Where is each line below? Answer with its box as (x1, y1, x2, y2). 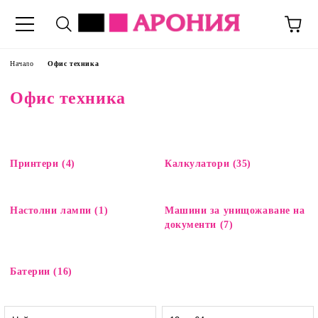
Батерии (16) (10, 266, 72, 277)
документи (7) (165, 219, 234, 230)
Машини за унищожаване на (165, 205, 305, 216)
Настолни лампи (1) (10, 205, 109, 216)
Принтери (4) (10, 158, 75, 169)
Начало (10, 60, 34, 67)
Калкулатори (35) (165, 158, 251, 169)
